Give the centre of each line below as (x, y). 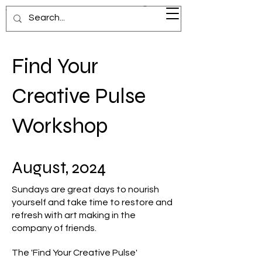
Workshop (60, 126)
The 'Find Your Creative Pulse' (75, 253)
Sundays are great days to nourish (85, 190)
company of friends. (54, 228)
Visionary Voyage (47, 13)
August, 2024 (59, 168)
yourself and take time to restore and (92, 203)
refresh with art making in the (74, 216)
